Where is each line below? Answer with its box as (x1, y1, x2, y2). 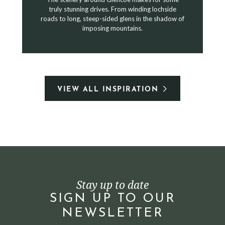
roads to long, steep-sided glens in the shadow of (41, 15, 184, 23)
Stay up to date (76, 178, 149, 192)
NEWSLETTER (61, 207, 164, 219)
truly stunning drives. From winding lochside (49, 5, 176, 13)
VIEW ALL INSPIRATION (57, 86, 159, 93)
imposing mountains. (82, 24, 143, 32)
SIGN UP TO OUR (49, 192, 176, 205)
